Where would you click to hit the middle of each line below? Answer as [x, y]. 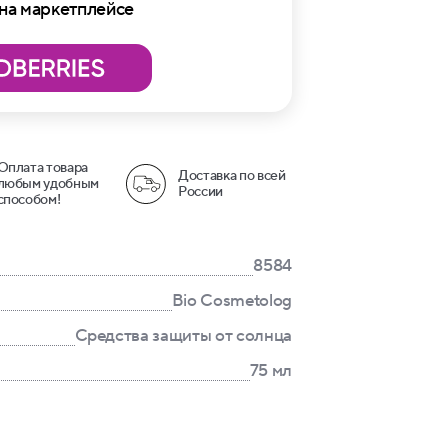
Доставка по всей [232, 176]
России [200, 192]
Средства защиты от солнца [183, 336]
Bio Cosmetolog [231, 301]
